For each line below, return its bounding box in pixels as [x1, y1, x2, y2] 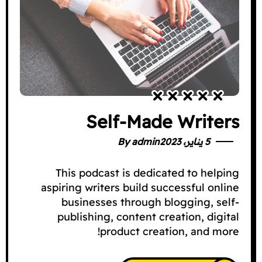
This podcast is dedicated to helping [56, 166, 239, 180]
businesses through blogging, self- [61, 195, 239, 209]
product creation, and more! [100, 224, 239, 238]
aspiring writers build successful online [41, 180, 239, 194]
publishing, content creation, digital [57, 209, 239, 223]
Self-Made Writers [86, 110, 239, 133]
